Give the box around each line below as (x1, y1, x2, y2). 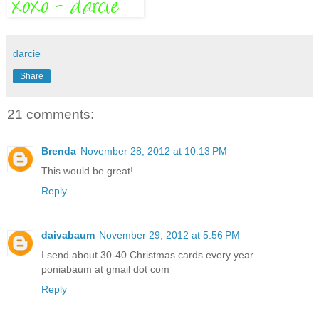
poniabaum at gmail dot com (41, 263, 169, 276)
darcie (13, 47, 41, 59)
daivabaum (41, 229, 95, 241)
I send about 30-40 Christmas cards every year (41, 249, 253, 261)
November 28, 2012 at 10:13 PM (80, 145, 227, 157)
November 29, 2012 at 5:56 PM (99, 229, 240, 241)
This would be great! (41, 165, 133, 177)
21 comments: (7, 106, 94, 122)
